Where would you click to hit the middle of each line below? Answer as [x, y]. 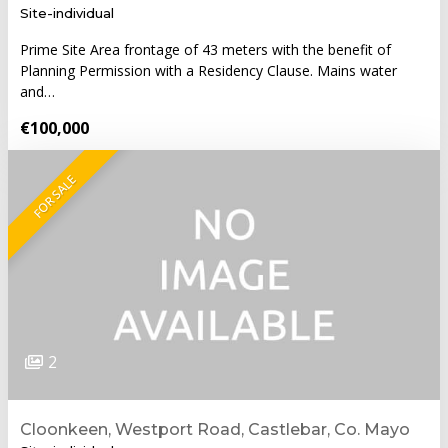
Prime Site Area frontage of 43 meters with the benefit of [205, 49]
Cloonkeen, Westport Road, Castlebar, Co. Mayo [215, 429]
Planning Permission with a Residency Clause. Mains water [208, 70]
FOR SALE [54, 196]
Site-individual [67, 12]
